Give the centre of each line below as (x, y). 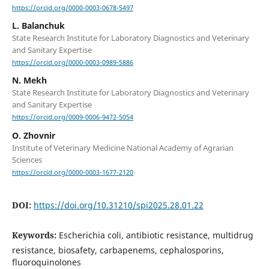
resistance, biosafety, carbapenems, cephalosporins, (118, 250)
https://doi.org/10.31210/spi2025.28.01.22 (118, 205)
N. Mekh (29, 80)
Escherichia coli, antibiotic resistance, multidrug (156, 235)
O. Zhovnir (33, 135)
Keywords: (35, 235)
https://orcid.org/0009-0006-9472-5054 (72, 117)
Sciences (27, 159)
